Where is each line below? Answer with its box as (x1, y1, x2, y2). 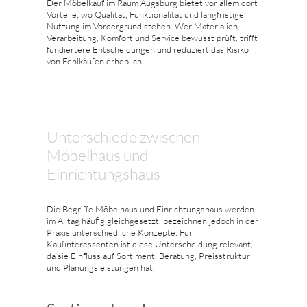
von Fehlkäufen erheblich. (47, 55, 144, 66)
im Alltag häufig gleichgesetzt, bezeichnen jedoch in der (47, 214, 258, 226)
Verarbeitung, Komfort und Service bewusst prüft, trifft (47, 32, 258, 43)
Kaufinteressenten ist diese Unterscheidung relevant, (47, 238, 253, 249)
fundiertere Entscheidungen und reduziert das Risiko (47, 43, 249, 55)
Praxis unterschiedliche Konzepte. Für (47, 226, 193, 238)
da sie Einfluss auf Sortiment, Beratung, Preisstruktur (47, 249, 250, 261)
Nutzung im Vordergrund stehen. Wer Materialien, (47, 20, 240, 32)
